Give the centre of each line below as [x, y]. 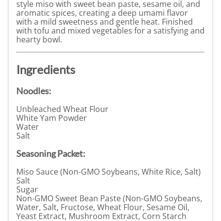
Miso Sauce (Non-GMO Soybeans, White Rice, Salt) [109, 172]
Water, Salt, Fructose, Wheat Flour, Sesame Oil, [103, 207]
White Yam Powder [52, 118]
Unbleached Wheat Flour [62, 109]
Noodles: [34, 91]
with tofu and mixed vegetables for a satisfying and [110, 30]
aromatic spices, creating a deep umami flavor [102, 13]
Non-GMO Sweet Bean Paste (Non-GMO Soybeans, [109, 199]
